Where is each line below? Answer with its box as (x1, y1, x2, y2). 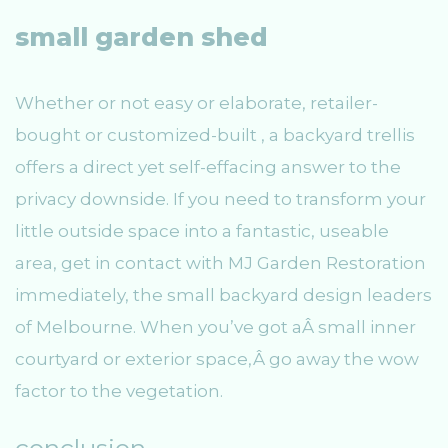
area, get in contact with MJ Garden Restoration (15, 253, 426, 274)
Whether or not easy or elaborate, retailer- (15, 93, 378, 114)
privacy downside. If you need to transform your (15, 189, 426, 210)
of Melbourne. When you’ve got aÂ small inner (15, 317, 416, 338)
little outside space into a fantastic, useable (15, 221, 389, 242)
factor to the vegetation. (15, 381, 223, 402)
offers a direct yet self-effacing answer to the (15, 157, 401, 178)
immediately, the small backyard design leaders (15, 285, 432, 306)
